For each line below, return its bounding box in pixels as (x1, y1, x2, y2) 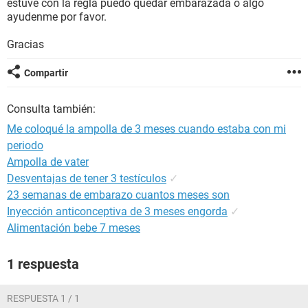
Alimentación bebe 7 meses (7, 221, 140, 234)
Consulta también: (7, 102, 96, 115)
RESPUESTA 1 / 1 (7, 293, 80, 304)
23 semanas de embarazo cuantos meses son (7, 188, 230, 201)
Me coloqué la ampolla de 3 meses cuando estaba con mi (7, 122, 286, 135)
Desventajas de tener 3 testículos (7, 172, 166, 185)
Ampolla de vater (7, 155, 89, 168)
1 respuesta (7, 256, 79, 272)
